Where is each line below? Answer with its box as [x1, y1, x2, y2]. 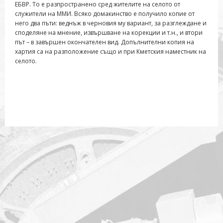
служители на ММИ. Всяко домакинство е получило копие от [15, 9, 195, 18]
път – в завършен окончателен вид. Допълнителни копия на [15, 38, 194, 47]
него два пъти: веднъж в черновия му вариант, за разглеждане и [15, 19, 207, 28]
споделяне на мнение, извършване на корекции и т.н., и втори [15, 28, 203, 37]
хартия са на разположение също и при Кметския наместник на [15, 47, 206, 56]
